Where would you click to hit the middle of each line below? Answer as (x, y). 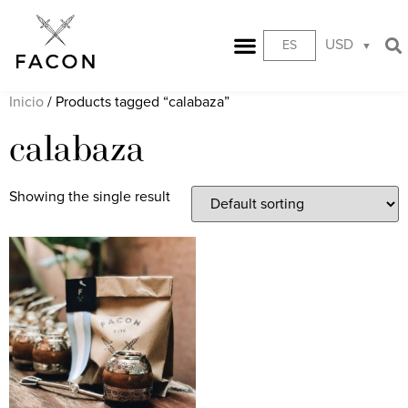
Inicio (26, 102)
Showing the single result (90, 197)
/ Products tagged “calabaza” (137, 102)
